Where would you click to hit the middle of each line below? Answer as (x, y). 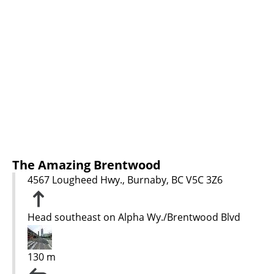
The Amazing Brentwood (87, 165)
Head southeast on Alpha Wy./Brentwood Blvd (134, 217)
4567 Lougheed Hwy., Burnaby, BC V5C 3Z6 (125, 180)
